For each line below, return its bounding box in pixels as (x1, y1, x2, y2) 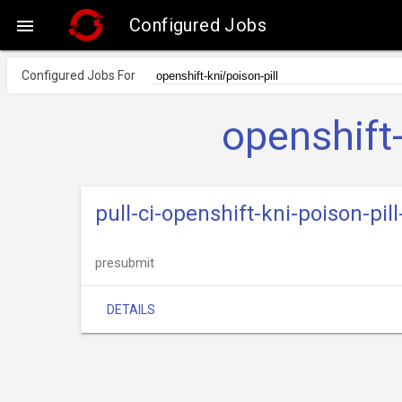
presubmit (95, 255, 154, 271)
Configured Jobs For (22, 68, 135, 83)
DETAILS (107, 302, 155, 317)
